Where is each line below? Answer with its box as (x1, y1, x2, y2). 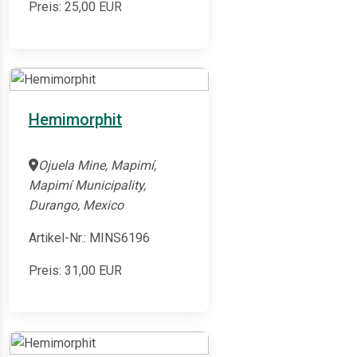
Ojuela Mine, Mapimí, (38, 158, 156, 174)
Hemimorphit (29, 110, 122, 130)
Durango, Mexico (29, 198, 124, 214)
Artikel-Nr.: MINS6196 (29, 230, 150, 246)
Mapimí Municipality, (29, 178, 146, 194)
